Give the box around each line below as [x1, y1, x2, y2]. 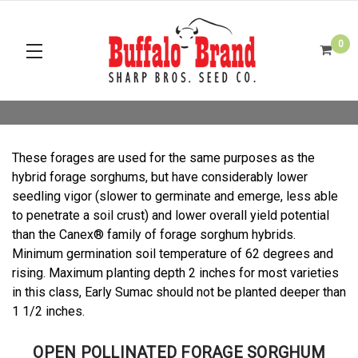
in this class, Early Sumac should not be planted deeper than [12, 284, 346, 300]
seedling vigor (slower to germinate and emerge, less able [12, 189, 338, 204]
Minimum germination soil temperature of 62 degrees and [12, 246, 333, 261]
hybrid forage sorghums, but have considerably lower [12, 169, 308, 185]
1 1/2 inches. [12, 304, 85, 319]
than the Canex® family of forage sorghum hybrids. [12, 227, 296, 242]
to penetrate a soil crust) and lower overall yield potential [12, 208, 329, 223]
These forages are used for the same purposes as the [12, 150, 315, 165]
